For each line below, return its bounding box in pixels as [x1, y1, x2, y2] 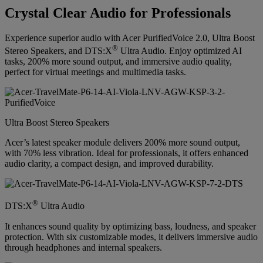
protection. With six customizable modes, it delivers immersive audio [5, 231, 258, 242]
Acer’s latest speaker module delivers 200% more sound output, [5, 137, 240, 148]
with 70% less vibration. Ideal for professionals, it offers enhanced [5, 148, 248, 159]
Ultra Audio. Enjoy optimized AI [118, 46, 242, 56]
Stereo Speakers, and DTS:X [5, 46, 112, 56]
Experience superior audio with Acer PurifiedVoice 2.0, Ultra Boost [5, 32, 255, 43]
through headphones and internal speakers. [5, 242, 162, 252]
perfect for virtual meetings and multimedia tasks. [5, 67, 186, 77]
